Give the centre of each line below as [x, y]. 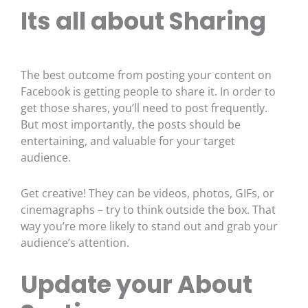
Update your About [136, 284]
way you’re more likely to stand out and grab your [149, 226]
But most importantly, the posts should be [131, 124]
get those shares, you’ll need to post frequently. [144, 108]
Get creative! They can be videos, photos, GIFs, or [147, 193]
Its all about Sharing [143, 21]
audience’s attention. [75, 242]
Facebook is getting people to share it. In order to [148, 91]
